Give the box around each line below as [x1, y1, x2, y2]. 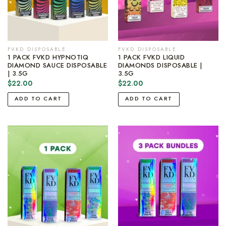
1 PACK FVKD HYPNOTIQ [7, 52, 89, 63]
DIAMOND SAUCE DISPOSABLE [7, 61, 107, 71]
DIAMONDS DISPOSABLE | [118, 61, 202, 71]
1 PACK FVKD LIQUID [118, 52, 185, 63]
